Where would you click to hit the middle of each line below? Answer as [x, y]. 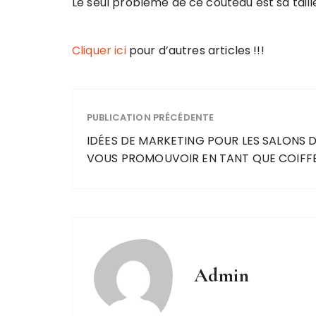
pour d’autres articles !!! [196, 50]
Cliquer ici [101, 50]
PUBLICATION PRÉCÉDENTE [151, 117]
